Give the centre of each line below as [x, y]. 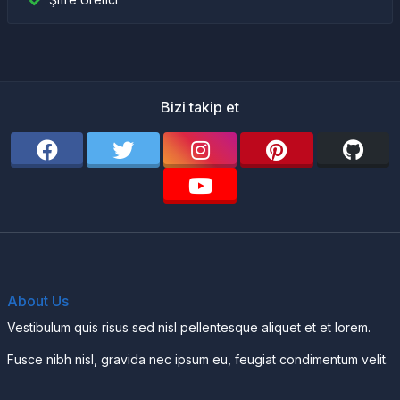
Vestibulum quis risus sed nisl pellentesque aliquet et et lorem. [189, 327]
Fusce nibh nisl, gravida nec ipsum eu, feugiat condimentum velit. [198, 359]
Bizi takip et [200, 107]
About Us [38, 301]
